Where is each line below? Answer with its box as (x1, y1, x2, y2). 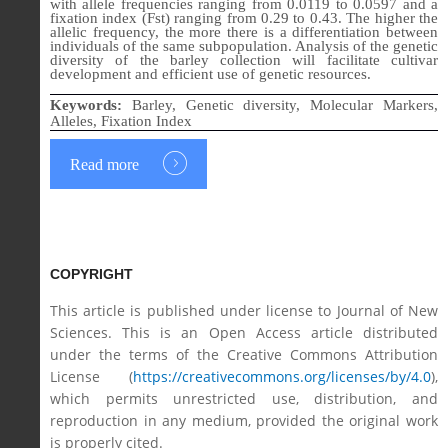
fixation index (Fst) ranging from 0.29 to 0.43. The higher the (50, 9, 438, 26)
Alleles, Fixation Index (50, 112, 192, 129)
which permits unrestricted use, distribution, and (50, 388, 438, 408)
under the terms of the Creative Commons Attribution (50, 344, 438, 364)
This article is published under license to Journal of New (50, 300, 438, 320)
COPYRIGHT (50, 265, 133, 282)
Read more (70, 155, 143, 173)
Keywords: (50, 96, 132, 113)
